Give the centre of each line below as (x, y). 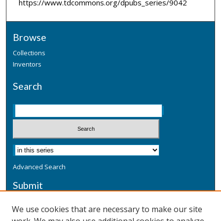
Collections (29, 53)
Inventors (27, 64)
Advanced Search (39, 166)
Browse (30, 37)
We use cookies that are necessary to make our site (107, 209)
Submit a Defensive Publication (60, 201)
